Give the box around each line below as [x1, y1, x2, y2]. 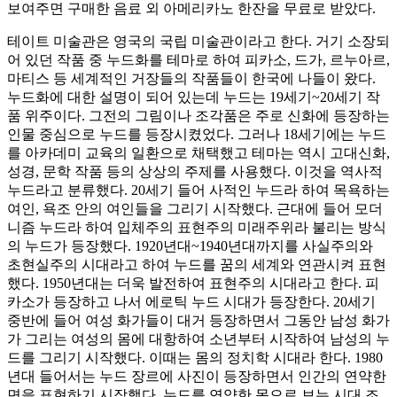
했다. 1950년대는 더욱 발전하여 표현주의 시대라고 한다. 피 [7, 276, 379, 292]
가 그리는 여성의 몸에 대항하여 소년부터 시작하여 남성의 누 [7, 331, 390, 347]
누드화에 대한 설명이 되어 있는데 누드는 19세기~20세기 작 [7, 90, 380, 105]
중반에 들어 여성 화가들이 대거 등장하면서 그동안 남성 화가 [7, 313, 390, 329]
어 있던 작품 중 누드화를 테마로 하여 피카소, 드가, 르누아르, [7, 52, 390, 68]
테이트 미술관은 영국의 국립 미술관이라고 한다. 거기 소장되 [7, 34, 390, 50]
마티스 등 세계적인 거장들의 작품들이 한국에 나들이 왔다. [7, 71, 376, 87]
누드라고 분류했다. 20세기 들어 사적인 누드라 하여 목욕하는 [7, 183, 390, 198]
